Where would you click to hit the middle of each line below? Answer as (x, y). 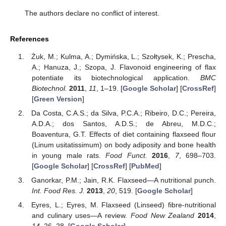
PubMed (145, 166)
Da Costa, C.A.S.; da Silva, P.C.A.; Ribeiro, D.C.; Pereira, (124, 113)
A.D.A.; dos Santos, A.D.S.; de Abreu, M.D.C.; (124, 123)
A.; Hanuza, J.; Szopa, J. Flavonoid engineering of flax (124, 67)
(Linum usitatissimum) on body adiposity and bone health (124, 145)
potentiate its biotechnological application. (116, 77)
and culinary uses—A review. (81, 216)
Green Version (58, 99)
